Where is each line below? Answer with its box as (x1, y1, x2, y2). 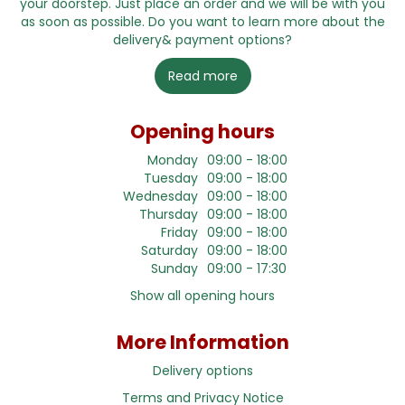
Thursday (139, 204, 198, 223)
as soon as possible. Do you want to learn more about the (20, 12, 385, 31)
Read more (167, 66, 238, 85)
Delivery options (152, 361, 253, 380)
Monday (147, 150, 198, 169)
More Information (116, 328, 289, 355)
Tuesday (144, 168, 198, 187)
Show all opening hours (130, 286, 275, 305)
